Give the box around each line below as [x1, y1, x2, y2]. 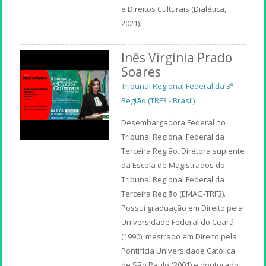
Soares [121, 63, 161, 80]
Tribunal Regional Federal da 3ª [121, 80, 234, 91]
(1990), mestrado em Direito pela [121, 230, 237, 242]
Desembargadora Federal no [121, 116, 226, 128]
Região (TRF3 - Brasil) [121, 94, 195, 106]
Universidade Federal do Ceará [121, 216, 235, 227]
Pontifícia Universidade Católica [121, 245, 236, 256]
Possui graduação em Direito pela [121, 202, 243, 213]
